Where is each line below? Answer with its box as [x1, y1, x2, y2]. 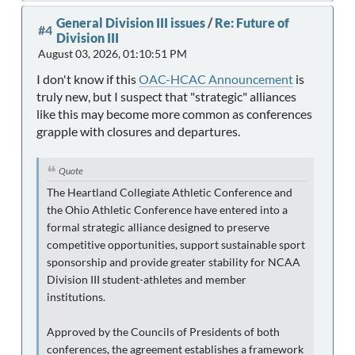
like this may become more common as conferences [36, 105, 312, 121]
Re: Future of [215, 14, 289, 30]
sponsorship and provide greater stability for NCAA [47, 255, 300, 269]
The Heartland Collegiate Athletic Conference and [47, 185, 292, 199]
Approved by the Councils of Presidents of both [47, 325, 280, 338]
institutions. [47, 290, 105, 303]
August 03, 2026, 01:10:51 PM [38, 46, 187, 60]
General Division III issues [56, 14, 205, 30]
